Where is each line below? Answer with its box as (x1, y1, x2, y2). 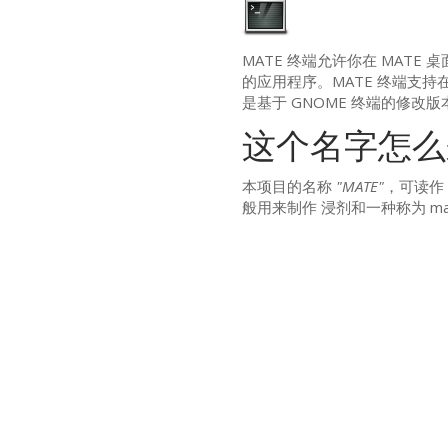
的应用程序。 (241, 71, 332, 92)
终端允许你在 (282, 50, 381, 71)
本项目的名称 (241, 176, 336, 197)
